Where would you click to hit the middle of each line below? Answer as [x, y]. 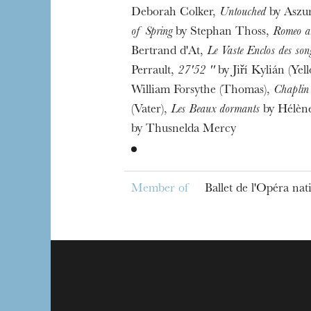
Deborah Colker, [175, 13]
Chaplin [291, 91]
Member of [159, 190]
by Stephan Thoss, [222, 33]
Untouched [242, 13]
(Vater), [151, 110]
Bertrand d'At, [169, 52]
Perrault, [154, 72]
